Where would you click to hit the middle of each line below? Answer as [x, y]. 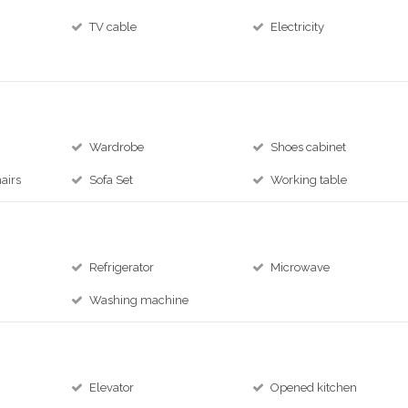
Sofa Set [112, 180]
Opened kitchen [314, 388]
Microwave [301, 267]
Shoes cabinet [309, 147]
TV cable [113, 27]
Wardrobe [117, 147]
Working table [309, 180]
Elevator [112, 388]
